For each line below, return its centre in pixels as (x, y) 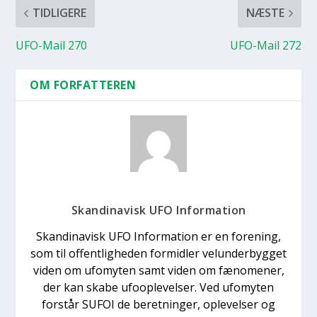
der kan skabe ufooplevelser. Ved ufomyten (158, 288)
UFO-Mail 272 (265, 46)
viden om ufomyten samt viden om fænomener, (158, 271)
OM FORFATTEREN (83, 85)
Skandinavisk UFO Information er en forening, (158, 237)
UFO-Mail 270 (52, 46)
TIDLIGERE (60, 13)
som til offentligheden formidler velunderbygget (158, 254)
